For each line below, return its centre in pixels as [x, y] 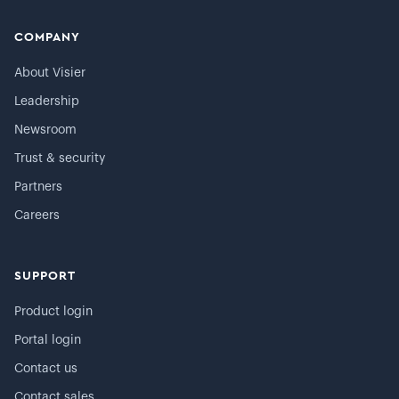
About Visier [50, 73]
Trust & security [60, 159]
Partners [38, 187]
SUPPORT [45, 276]
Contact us [46, 369]
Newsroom [45, 130]
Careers [37, 216]
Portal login [48, 340]
